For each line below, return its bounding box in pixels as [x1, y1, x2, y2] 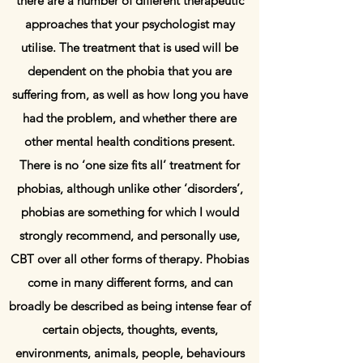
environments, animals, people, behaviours [15, 345, 245, 361]
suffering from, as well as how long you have [11, 87, 248, 102]
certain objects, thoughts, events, [41, 322, 218, 337]
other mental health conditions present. [24, 134, 235, 149]
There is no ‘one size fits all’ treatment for [19, 157, 240, 173]
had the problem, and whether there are [23, 110, 237, 126]
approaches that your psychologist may [24, 16, 235, 32]
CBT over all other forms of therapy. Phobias [11, 251, 249, 267]
